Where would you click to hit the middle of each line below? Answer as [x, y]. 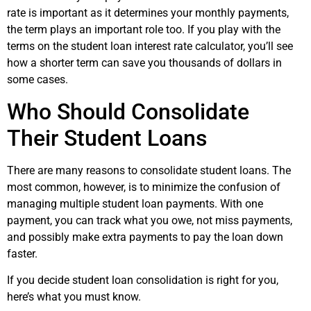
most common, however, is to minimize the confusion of [144, 187]
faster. [22, 253]
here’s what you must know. [74, 297]
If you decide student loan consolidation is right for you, [143, 280]
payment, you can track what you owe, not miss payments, [150, 220]
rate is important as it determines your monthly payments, [148, 13]
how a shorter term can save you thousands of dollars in [144, 63]
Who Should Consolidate [128, 111]
